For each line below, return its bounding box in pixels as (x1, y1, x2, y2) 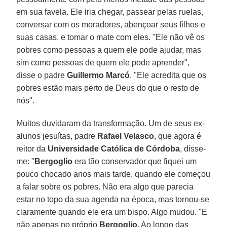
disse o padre (16, 70, 67, 80)
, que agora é (154, 131, 202, 140)
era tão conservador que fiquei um (72, 157, 197, 166)
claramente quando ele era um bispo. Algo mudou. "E (16, 207, 208, 216)
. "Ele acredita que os (130, 70, 207, 80)
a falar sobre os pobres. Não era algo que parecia (16, 182, 194, 191)
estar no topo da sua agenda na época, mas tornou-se (16, 195, 210, 204)
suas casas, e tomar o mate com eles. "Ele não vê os (16, 32, 205, 42)
